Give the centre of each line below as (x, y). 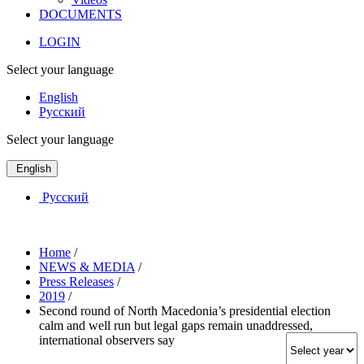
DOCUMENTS (80, 14)
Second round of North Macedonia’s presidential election (185, 310)
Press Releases (76, 281)
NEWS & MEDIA (87, 266)
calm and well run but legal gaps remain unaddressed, (176, 325)
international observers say (107, 340)
